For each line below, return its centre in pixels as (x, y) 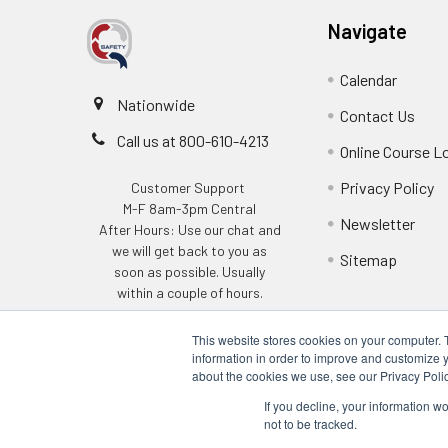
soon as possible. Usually (190, 271)
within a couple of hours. (189, 292)
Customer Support (190, 187)
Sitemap (369, 259)
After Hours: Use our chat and (189, 229)
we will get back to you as (190, 250)
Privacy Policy (387, 187)
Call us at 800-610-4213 (193, 140)
